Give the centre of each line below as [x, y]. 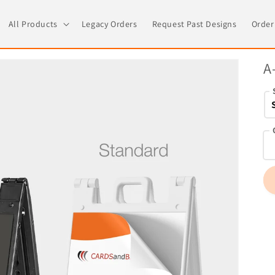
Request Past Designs [194, 24]
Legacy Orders [109, 24]
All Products [33, 24]
